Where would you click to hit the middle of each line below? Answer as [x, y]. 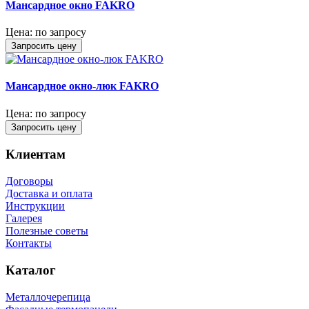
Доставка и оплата [49, 194]
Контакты [29, 243]
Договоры [29, 181]
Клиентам [36, 154]
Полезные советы [47, 231]
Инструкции [35, 206]
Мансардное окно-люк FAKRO [82, 86]
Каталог [31, 270]
